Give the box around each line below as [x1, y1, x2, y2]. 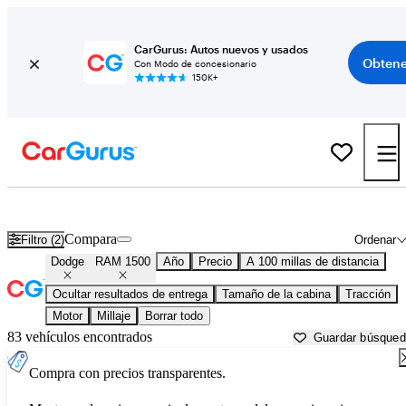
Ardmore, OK [296, 199, 378, 216]
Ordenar [353, 232, 396, 246]
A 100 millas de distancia [246, 255, 379, 269]
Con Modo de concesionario [134, 58, 256, 69]
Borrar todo [145, 309, 203, 324]
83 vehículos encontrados [7, 329, 152, 345]
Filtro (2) [21, 232, 65, 246]
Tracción [345, 287, 391, 302]
